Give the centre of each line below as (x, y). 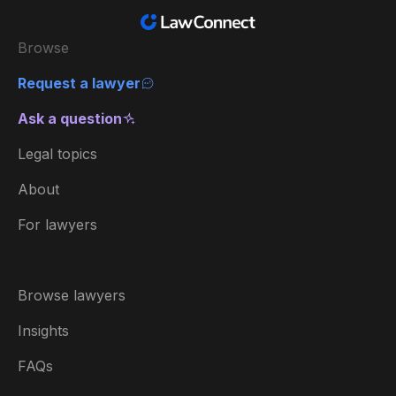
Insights (43, 331)
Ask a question (70, 118)
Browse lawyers (72, 295)
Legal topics (57, 154)
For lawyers (57, 225)
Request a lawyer (79, 83)
